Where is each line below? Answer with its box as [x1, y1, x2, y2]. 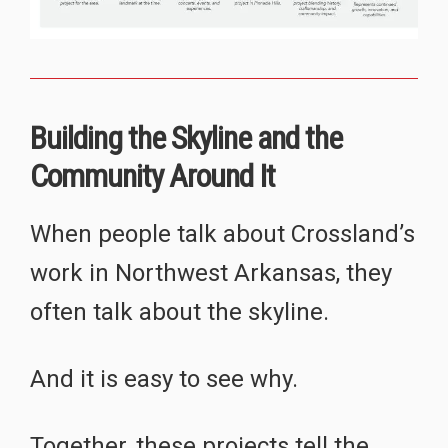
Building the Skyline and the [30, 118, 342, 157]
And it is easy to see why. [30, 364, 298, 393]
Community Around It [30, 156, 275, 195]
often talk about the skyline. [30, 297, 329, 326]
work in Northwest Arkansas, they [30, 258, 392, 287]
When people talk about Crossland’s [30, 219, 415, 248]
